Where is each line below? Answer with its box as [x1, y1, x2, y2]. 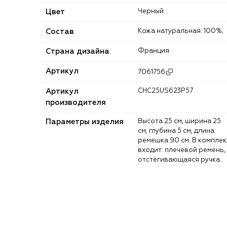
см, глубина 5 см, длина [138, 128, 214, 135]
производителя [46, 99, 106, 107]
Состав [46, 28, 74, 36]
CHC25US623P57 [142, 88, 193, 95]
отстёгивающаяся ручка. [138, 157, 221, 164]
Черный [142, 8, 164, 15]
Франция [144, 48, 169, 55]
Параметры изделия [46, 118, 124, 126]
